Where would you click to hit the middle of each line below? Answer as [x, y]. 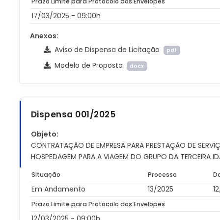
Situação [46, 175]
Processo [163, 175]
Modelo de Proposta [88, 65]
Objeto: [44, 134]
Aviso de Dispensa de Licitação [107, 50]
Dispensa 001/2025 [73, 114]
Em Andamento [59, 189]
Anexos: [44, 36]
